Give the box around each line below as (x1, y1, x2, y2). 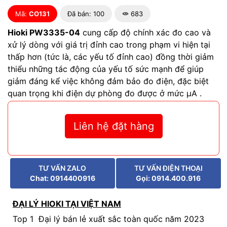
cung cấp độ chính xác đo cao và (80, 27, 211, 37)
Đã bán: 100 (67, 10, 104, 18)
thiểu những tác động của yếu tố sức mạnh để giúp (8, 64, 204, 74)
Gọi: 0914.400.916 (136, 174, 201, 182)
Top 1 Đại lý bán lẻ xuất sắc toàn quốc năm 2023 (13, 214, 204, 224)
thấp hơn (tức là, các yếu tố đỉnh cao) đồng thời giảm (8, 52, 214, 62)
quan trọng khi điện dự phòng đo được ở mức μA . (8, 88, 202, 98)
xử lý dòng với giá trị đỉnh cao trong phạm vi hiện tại (8, 40, 210, 50)
